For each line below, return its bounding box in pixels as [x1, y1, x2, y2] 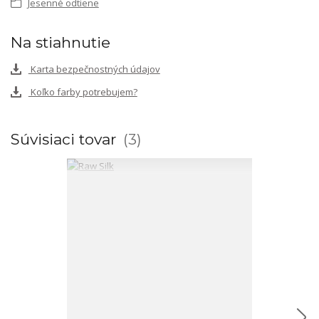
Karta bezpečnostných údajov [28, 62, 160, 75]
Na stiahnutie [11, 33, 110, 51]
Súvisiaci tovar [11, 130, 120, 149]
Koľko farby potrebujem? [28, 85, 137, 98]
